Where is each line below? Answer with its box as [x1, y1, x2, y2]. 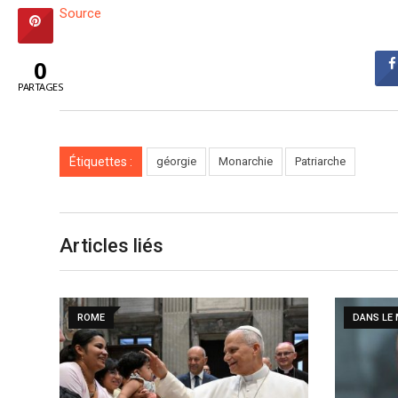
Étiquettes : [69, 155, 132, 169]
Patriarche [295, 155, 346, 168]
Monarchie [219, 155, 273, 168]
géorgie [156, 155, 196, 168]
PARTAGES [18, 80, 63, 93]
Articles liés [60, 235, 163, 257]
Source [60, 5, 101, 21]
